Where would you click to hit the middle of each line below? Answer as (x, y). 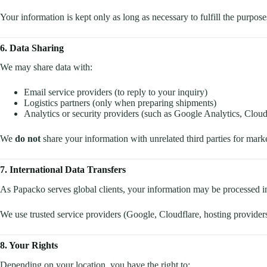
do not (28, 139)
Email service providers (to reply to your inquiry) (116, 92)
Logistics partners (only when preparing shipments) (120, 103)
